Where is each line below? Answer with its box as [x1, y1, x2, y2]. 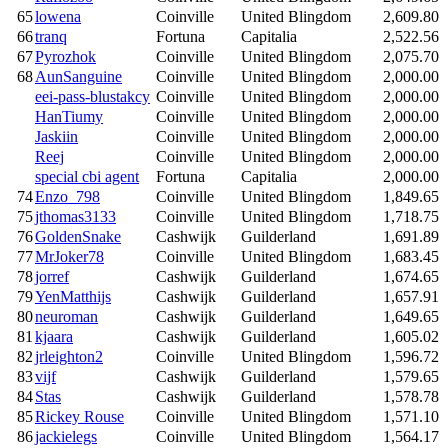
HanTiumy [35, 107, 103, 125]
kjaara [35, 327, 73, 345]
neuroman [35, 307, 98, 325]
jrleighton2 [35, 347, 103, 365]
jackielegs [35, 427, 97, 445]
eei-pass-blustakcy [35, 87, 150, 105]
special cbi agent [35, 167, 139, 185]
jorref [35, 267, 69, 285]
